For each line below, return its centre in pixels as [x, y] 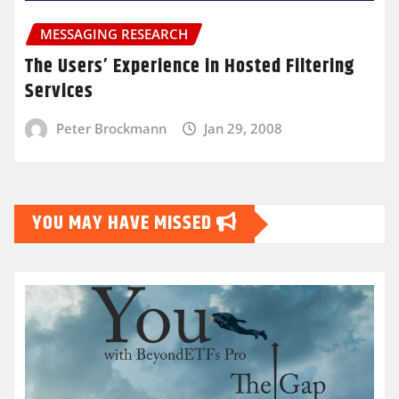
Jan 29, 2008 [244, 128]
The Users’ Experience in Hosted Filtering [190, 66]
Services [59, 91]
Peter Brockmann [111, 128]
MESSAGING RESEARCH [114, 34]
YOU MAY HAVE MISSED [124, 224]
